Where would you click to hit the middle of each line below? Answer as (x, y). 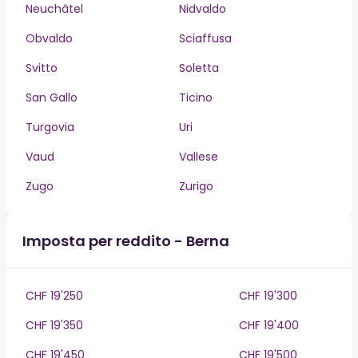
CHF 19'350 (54, 325)
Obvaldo (49, 38)
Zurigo (196, 186)
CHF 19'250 (54, 296)
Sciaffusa (205, 38)
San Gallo (52, 97)
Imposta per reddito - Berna (126, 241)
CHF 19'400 (269, 325)
